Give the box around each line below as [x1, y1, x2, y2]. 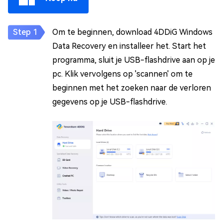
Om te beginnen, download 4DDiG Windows [52, 27, 213, 37]
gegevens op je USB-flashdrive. [52, 97, 167, 107]
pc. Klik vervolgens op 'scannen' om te [52, 69, 193, 79]
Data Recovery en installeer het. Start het [52, 41, 206, 51]
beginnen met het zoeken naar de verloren [52, 83, 211, 93]
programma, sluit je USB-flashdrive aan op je [52, 55, 215, 65]
